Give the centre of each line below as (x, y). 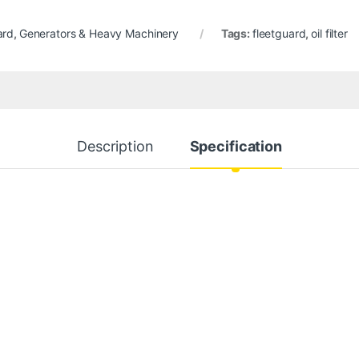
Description (115, 146)
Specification (236, 146)
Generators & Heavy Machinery (99, 33)
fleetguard (279, 33)
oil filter (329, 33)
